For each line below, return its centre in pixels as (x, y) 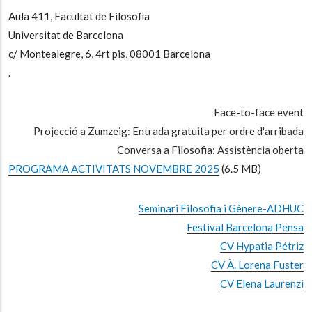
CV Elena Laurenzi (262, 284)
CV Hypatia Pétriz (262, 246)
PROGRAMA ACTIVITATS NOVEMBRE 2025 (114, 169)
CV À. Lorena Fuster (257, 265)
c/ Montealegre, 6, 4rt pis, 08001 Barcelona (109, 54)
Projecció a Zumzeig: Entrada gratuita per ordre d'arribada (169, 131)
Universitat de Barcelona (66, 35)
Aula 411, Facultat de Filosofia (79, 16)
